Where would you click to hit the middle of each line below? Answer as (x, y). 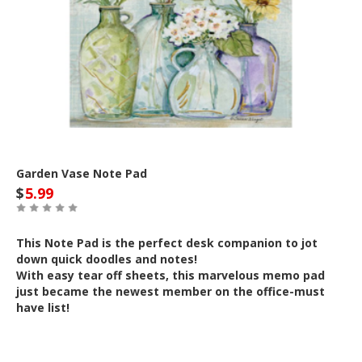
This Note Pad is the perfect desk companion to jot (167, 242)
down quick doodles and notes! (107, 259)
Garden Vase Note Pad (82, 173)
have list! (43, 307)
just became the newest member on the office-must (170, 291)
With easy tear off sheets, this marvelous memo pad (170, 275)
